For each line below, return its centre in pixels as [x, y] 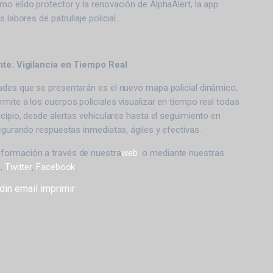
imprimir [58, 189]
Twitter [18, 167]
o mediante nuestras [181, 153]
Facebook [56, 167]
